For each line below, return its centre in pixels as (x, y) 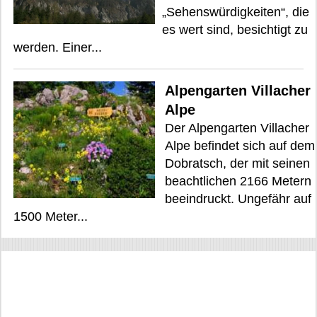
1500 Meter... (51, 217)
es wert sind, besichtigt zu (235, 30)
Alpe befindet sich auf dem (240, 146)
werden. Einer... (58, 47)
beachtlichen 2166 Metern (238, 181)
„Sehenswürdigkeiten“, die (236, 12)
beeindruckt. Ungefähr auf (238, 199)
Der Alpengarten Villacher (237, 128)
